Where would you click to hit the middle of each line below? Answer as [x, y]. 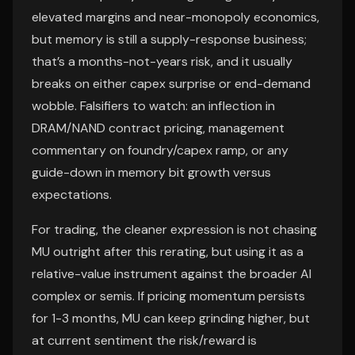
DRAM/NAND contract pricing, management [158, 128]
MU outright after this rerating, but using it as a [168, 252]
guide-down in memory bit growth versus [151, 172]
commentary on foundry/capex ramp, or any [160, 150]
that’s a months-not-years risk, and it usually [162, 61]
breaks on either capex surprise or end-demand [171, 84]
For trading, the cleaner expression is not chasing [174, 229]
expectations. [72, 195]
